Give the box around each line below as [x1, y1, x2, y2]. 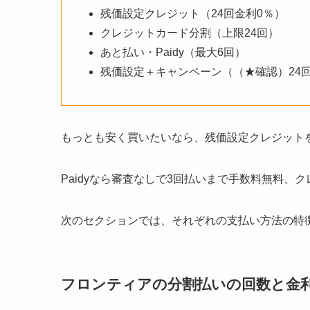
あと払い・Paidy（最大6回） [100, 46, 246, 59]
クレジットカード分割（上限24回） [100, 27, 279, 39]
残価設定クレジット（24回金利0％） [100, 8, 285, 20]
